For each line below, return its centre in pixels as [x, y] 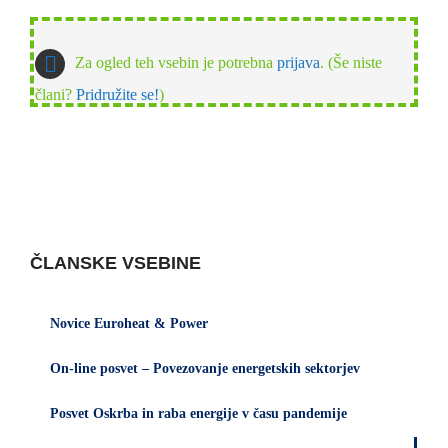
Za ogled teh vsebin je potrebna [176, 62]
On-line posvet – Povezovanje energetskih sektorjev [205, 369]
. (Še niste [351, 62]
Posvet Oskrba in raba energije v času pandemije [198, 414]
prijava [298, 62]
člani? [55, 94]
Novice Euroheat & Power [129, 324]
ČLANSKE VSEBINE [115, 263]
